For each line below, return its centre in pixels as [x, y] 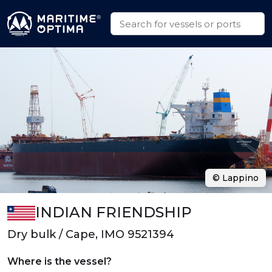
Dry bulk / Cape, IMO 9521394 [91, 234]
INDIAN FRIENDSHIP [113, 212]
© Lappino [236, 178]
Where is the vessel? [59, 261]
